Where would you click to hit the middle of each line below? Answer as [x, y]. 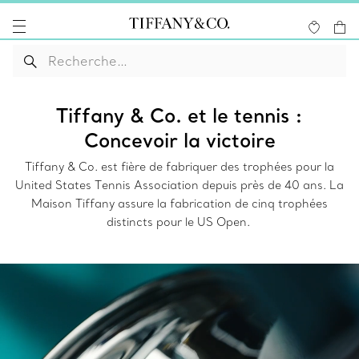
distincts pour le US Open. [179, 222]
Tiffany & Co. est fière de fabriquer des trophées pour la [179, 167]
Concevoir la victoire [179, 140]
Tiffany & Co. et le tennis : [179, 115]
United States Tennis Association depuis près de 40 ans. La [179, 185]
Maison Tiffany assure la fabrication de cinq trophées [179, 204]
